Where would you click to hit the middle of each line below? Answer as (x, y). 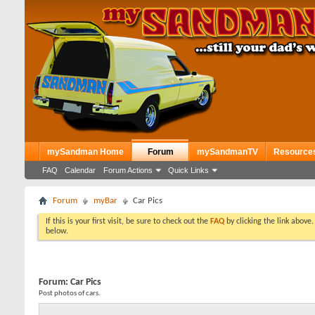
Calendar (80, 170)
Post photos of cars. (70, 294)
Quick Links (188, 170)
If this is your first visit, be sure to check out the (128, 221)
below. (57, 231)
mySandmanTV (227, 152)
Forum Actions (128, 170)
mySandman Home (85, 152)
